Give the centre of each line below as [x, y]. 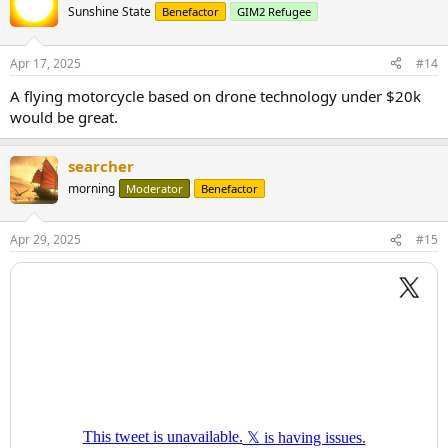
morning [91, 188]
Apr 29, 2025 [45, 240]
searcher [101, 165]
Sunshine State [109, 12]
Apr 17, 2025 [45, 63]
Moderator [154, 188]
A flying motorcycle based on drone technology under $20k [215, 95]
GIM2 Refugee [274, 12]
